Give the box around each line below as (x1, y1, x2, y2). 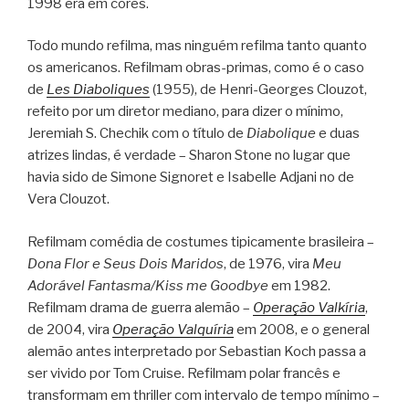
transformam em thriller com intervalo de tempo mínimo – (27, 386, 380, 404)
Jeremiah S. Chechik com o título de (27, 125, 246, 142)
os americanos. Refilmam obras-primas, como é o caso (27, 59, 364, 77)
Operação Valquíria (112, 320, 234, 338)
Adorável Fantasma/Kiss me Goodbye (27, 277, 268, 294)
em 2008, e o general (234, 320, 370, 338)
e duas (316, 125, 360, 142)
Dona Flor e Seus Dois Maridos (27, 255, 224, 272)
